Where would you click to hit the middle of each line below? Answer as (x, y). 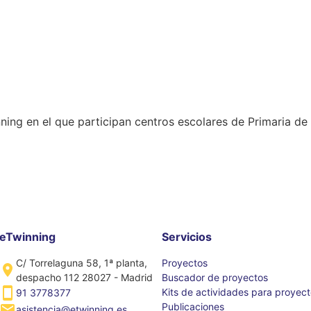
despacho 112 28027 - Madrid (84, 277)
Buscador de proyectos (215, 277)
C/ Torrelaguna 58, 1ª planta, (82, 262)
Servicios (186, 236)
